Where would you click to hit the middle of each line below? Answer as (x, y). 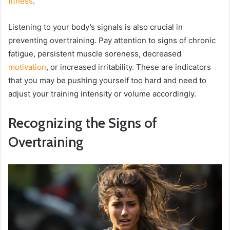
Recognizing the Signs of (83, 123)
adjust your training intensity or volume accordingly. (102, 94)
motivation (27, 67)
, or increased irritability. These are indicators (129, 67)
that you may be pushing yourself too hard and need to (107, 81)
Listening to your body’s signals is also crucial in (95, 27)
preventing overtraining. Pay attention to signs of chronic (112, 41)
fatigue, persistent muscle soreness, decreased (95, 54)
